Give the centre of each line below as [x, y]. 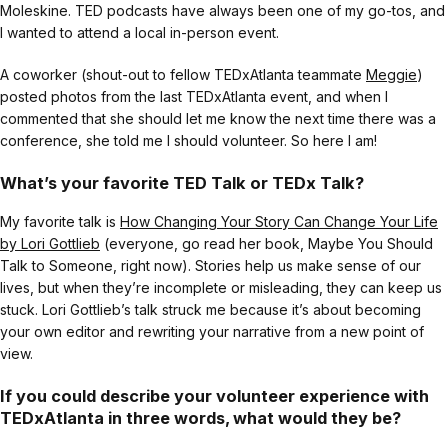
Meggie [391, 75]
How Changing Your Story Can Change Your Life [279, 221]
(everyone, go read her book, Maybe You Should [266, 243]
